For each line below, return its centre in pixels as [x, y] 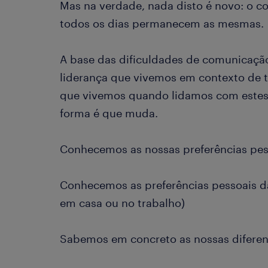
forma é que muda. [109, 113]
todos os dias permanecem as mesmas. [162, 23]
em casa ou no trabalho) [122, 203]
